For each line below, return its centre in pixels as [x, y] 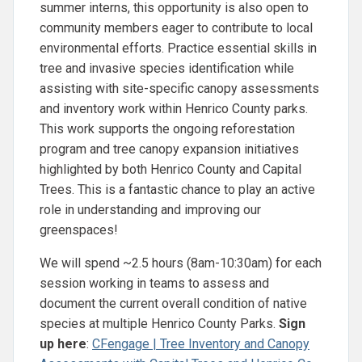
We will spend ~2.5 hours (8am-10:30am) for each [181, 263]
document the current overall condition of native [173, 303]
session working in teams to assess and [154, 283]
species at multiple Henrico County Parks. [159, 323]
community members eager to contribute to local [176, 27]
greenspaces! [79, 229]
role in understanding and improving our [150, 209]
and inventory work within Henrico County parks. [174, 108]
